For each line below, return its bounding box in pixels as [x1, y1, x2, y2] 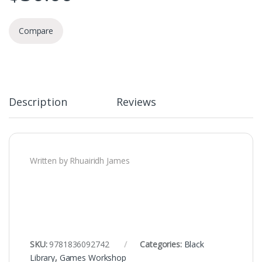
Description [9, 94, 67, 109]
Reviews [116, 94, 156, 109]
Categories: [140, 238, 184, 250]
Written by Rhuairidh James [30, 154, 130, 166]
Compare [19, 25, 54, 37]
